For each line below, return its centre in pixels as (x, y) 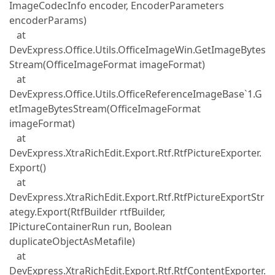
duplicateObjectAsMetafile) (72, 241)
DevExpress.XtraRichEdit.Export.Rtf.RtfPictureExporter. (135, 153)
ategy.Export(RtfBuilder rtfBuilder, (87, 212)
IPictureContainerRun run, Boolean (91, 227)
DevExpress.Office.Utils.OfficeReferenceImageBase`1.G (136, 94)
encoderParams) (48, 20)
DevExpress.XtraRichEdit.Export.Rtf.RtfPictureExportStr (137, 197)
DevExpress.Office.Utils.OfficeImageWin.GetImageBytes (137, 50)
